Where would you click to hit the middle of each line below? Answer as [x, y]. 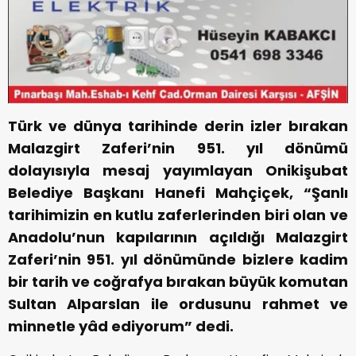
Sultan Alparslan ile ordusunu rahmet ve [178, 304]
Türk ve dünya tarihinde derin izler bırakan [178, 126]
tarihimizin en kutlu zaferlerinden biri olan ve [178, 215]
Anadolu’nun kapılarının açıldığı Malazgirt [178, 238]
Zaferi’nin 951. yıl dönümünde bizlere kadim [178, 260]
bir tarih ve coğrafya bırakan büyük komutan [178, 282]
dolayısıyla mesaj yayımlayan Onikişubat [178, 171]
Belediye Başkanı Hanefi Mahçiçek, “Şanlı [178, 193]
